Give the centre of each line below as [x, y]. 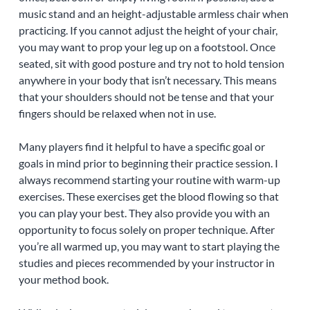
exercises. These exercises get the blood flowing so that [148, 197]
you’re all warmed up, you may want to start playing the [149, 246]
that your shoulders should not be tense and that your [146, 97]
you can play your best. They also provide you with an [144, 213]
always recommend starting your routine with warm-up [149, 180]
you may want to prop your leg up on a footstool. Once [147, 47]
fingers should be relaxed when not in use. [117, 113]
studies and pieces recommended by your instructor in [146, 263]
